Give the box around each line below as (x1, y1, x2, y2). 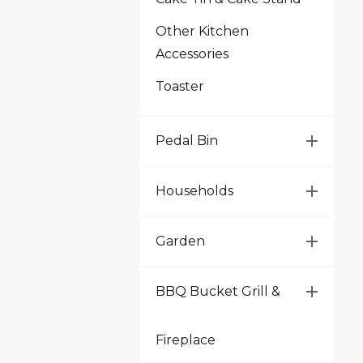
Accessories (156, 46, 228, 62)
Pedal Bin (156, 133, 218, 148)
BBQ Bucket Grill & (156, 284, 280, 299)
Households (156, 183, 233, 199)
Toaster (156, 79, 204, 94)
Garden (156, 233, 205, 249)
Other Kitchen (156, 23, 249, 39)
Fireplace (156, 332, 216, 348)
